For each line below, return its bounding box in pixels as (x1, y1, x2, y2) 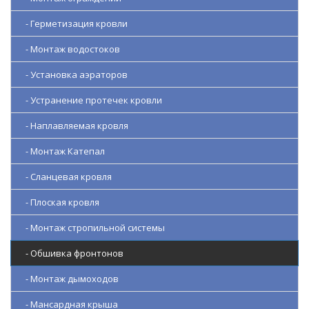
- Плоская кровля (19, 196, 99, 209)
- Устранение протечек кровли (19, 94, 162, 107)
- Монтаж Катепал (19, 145, 105, 158)
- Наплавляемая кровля (19, 119, 128, 132)
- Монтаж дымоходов (19, 272, 119, 286)
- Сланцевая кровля (19, 170, 112, 183)
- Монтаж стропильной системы (19, 221, 165, 235)
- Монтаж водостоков (19, 43, 120, 56)
